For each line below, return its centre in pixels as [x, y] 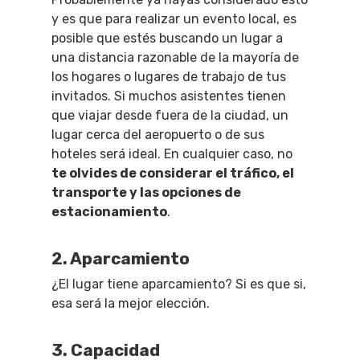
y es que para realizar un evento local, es [174, 19]
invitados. [83, 96]
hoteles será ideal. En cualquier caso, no [172, 154]
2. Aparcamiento [121, 259]
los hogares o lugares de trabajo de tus [169, 77]
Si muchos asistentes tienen [200, 96]
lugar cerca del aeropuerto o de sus [158, 135]
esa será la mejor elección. [131, 303]
